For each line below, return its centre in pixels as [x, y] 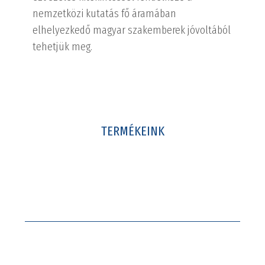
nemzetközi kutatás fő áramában [105, 13]
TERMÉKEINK [132, 131]
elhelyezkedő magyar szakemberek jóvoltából [132, 30]
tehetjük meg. [63, 46]
